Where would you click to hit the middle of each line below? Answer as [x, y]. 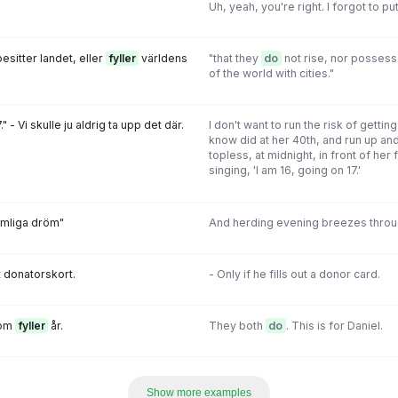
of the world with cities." [271, 73]
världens [163, 58]
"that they [235, 58]
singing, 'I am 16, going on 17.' [284, 171]
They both [237, 326]
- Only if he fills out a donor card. [294, 274]
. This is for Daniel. [334, 326]
